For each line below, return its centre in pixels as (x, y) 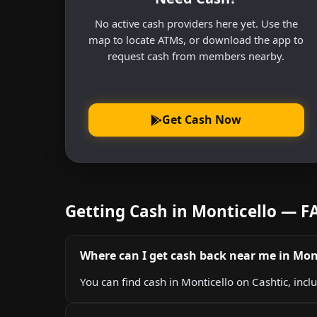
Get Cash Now (202, 120)
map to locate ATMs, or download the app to (196, 39)
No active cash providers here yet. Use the (196, 23)
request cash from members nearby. (196, 56)
